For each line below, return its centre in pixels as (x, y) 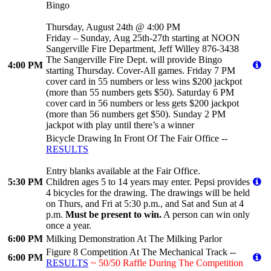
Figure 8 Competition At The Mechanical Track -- (141, 252)
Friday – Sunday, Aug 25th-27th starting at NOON (143, 38)
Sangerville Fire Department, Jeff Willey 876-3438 (142, 49)
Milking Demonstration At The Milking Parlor (134, 239)
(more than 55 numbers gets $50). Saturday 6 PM (140, 93)
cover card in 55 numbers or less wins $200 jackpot (144, 82)
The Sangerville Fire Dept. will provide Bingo (134, 60)
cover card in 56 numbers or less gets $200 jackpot (142, 103)
